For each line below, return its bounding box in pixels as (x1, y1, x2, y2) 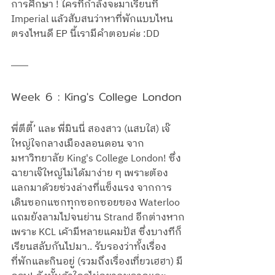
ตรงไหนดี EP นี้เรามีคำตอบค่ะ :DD (11, 26, 160, 43)
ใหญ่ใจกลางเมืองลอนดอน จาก (11, 136, 144, 153)
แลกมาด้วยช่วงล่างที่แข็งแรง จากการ (11, 180, 172, 197)
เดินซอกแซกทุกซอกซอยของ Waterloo (11, 195, 182, 212)
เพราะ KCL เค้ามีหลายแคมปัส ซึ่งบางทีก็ (11, 224, 182, 241)
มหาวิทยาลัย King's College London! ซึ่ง (11, 150, 181, 168)
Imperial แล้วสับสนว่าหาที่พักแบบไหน (11, 11, 176, 28)
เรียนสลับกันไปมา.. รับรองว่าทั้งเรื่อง (11, 239, 166, 256)
